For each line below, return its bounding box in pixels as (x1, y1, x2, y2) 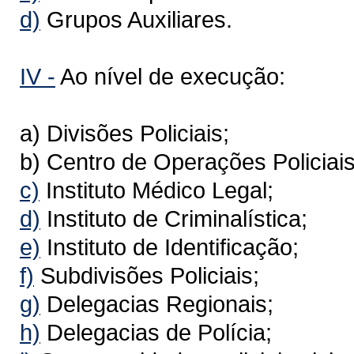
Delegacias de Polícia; (40, 318, 272, 345)
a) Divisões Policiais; (20, 119, 229, 146)
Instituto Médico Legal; (40, 176, 273, 203)
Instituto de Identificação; (40, 233, 299, 260)
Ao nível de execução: (55, 62, 285, 89)
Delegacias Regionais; (40, 290, 273, 317)
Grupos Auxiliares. (40, 6, 232, 32)
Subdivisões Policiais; (34, 262, 259, 288)
